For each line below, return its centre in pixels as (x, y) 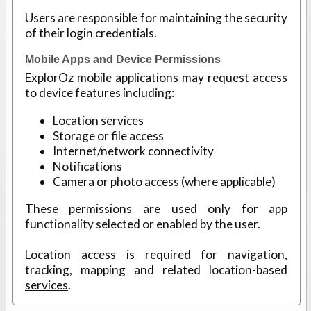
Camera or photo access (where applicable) (164, 181)
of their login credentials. (91, 33)
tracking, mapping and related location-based (156, 269)
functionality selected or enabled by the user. (142, 224)
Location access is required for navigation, (156, 254)
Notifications (87, 166)
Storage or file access (108, 135)
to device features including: (99, 93)
